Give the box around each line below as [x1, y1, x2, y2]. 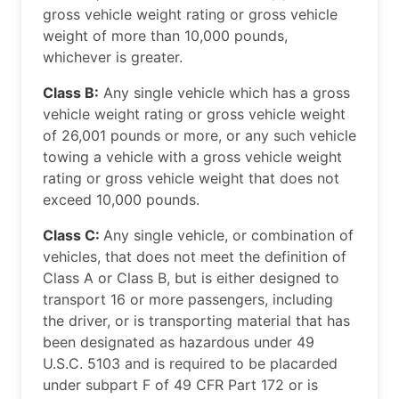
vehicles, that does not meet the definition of [43, 248, 346, 266]
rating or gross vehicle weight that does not [43, 169, 339, 188]
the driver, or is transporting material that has [43, 312, 350, 330]
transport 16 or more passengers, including [43, 290, 333, 309]
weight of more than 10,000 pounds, [43, 27, 288, 45]
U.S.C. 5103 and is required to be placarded [43, 354, 338, 373]
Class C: [43, 226, 103, 245]
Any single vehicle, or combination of [103, 226, 354, 245]
